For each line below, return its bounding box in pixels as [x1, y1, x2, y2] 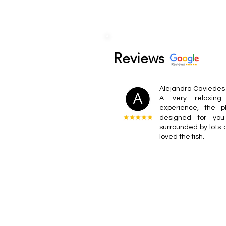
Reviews [114, 50, 164, 67]
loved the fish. [159, 133, 204, 140]
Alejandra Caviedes [159, 85, 225, 92]
